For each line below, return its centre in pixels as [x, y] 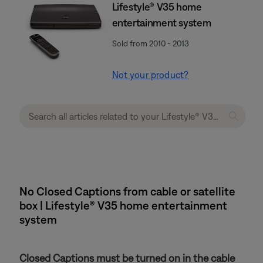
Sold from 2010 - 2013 [150, 43]
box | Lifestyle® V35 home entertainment [123, 205]
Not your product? [150, 75]
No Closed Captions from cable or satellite [127, 191]
